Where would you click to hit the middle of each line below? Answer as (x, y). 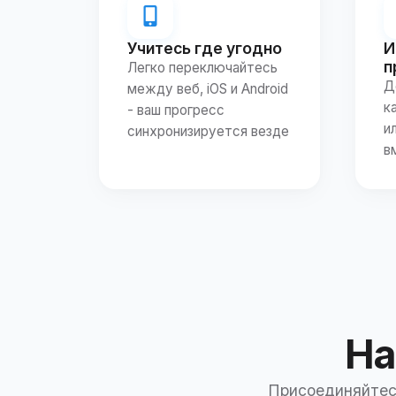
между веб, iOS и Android (208, 88)
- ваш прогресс (176, 110)
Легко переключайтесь (202, 67)
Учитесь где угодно (205, 48)
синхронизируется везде (208, 131)
